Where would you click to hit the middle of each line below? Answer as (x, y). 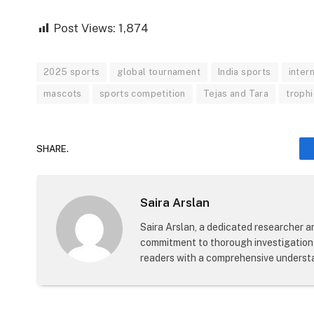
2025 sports (72, 72)
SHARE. (53, 149)
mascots (63, 94)
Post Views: (84, 28)
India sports (244, 72)
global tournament (159, 72)
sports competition (142, 94)
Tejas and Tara (236, 94)
